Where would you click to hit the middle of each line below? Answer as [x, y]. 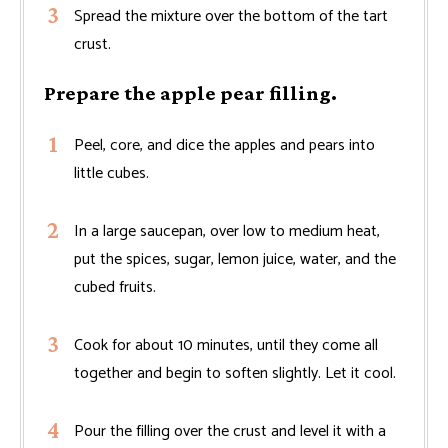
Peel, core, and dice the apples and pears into [224, 145]
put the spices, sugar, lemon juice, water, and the [235, 259]
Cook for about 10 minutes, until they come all [226, 345]
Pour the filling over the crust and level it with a [230, 431]
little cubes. [111, 173]
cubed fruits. [115, 287]
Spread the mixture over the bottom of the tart [231, 16]
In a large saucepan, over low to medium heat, [227, 231]
